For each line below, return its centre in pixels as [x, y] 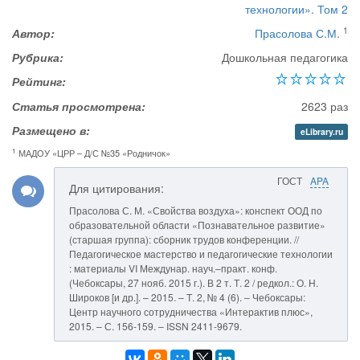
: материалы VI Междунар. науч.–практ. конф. [173, 268]
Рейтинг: [39, 81]
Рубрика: [38, 57]
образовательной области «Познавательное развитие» [197, 225]
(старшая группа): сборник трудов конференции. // [184, 239]
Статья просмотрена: [79, 106]
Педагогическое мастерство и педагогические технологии [201, 254]
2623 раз [325, 106]
